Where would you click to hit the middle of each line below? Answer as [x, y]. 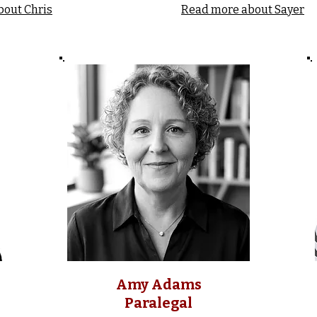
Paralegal [158, 303]
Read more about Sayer [243, 10]
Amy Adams [158, 284]
